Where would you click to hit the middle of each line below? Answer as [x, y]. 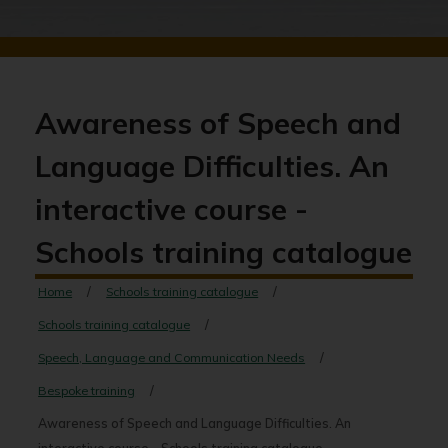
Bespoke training [87, 390]
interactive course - [171, 209]
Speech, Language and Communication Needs [172, 357]
